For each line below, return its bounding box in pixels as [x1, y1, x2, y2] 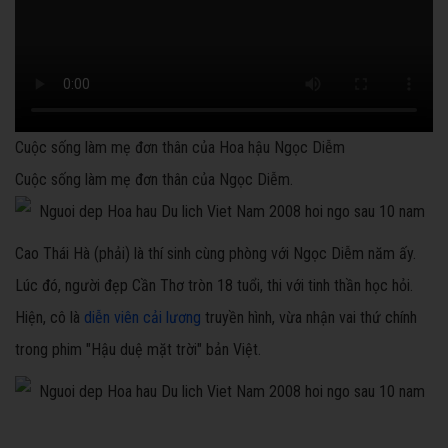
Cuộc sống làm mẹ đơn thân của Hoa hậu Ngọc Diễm [15, 138, 345, 158]
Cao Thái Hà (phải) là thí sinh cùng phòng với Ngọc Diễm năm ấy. [15, 244, 416, 264]
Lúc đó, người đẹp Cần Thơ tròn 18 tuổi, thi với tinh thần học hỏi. [15, 276, 413, 296]
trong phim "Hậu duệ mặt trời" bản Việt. [15, 340, 261, 360]
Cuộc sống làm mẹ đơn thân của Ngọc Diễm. [15, 170, 293, 190]
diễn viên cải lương [84, 308, 201, 328]
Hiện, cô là [15, 308, 84, 328]
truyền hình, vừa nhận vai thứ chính [201, 308, 417, 328]
